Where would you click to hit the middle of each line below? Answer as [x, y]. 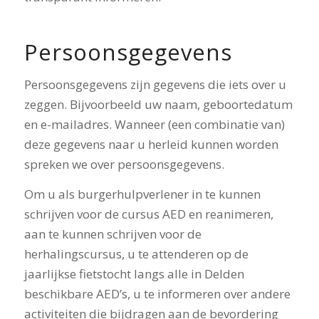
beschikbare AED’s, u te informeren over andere [157, 294]
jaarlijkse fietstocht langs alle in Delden [134, 274]
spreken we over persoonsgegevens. [124, 164]
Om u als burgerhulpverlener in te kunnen [142, 194]
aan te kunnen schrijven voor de [113, 234]
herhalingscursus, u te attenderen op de [136, 254]
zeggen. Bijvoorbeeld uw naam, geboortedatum [158, 104]
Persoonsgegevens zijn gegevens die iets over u [155, 84]
